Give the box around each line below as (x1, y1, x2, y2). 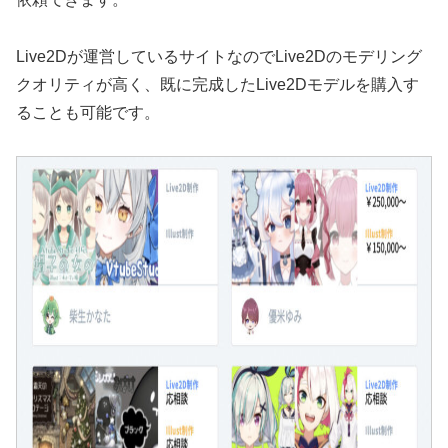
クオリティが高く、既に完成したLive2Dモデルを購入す (16, 75, 419, 93)
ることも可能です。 (16, 103, 160, 121)
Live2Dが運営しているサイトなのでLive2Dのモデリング (16, 47, 422, 65)
